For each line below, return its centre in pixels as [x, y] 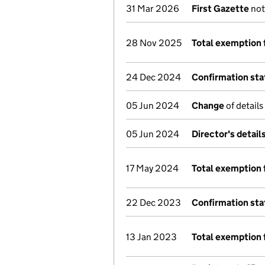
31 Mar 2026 [153, 9]
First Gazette [220, 9]
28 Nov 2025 [154, 43]
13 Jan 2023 [151, 237]
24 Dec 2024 [153, 77]
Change [208, 106]
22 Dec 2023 [153, 203]
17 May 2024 [152, 168]
